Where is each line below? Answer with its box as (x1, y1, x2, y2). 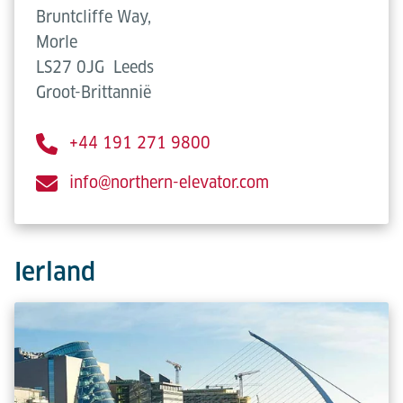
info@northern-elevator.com (69, 173, 269, 192)
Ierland (14, 256, 95, 286)
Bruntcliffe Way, (36, 7, 151, 26)
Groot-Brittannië (36, 83, 151, 102)
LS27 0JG (36, 58, 104, 76)
